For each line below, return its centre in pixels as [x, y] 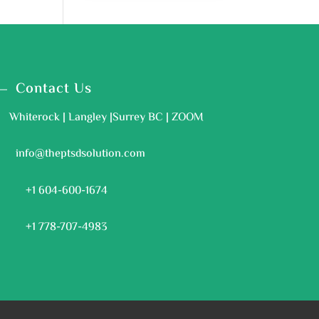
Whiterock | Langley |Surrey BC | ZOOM [107, 118]
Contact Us [53, 90]
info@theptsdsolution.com [81, 155]
